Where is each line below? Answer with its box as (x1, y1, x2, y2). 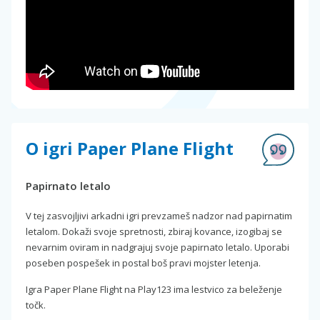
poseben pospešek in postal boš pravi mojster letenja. (26, 256, 261, 269)
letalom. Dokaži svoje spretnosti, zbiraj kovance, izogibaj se (26, 224, 282, 238)
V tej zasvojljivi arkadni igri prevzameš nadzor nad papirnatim (26, 209, 292, 222)
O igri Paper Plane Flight (26, 136, 234, 160)
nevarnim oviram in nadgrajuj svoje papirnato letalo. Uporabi (26, 240, 289, 254)
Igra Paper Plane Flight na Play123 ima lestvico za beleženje (26, 282, 282, 296)
